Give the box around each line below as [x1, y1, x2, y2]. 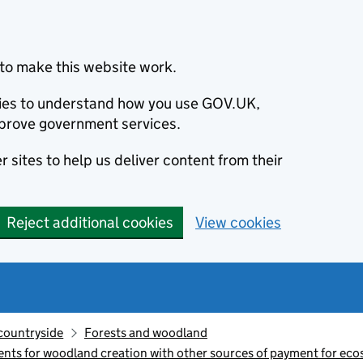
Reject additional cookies [6, 213, 173, 232]
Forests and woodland [83, 325, 207, 340]
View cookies [195, 213, 281, 232]
